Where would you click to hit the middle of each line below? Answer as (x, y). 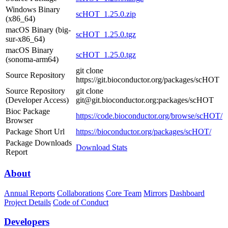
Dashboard (187, 193)
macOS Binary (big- (38, 30)
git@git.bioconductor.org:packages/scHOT (145, 100)
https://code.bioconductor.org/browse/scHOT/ (149, 116)
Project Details (27, 202)
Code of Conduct (81, 202)
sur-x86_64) (25, 39)
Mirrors (155, 193)
